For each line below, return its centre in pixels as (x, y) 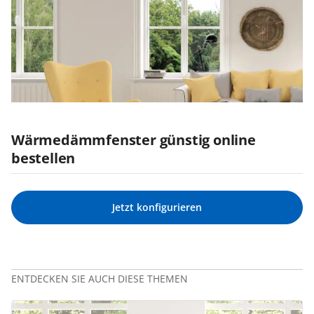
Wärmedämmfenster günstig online (134, 140)
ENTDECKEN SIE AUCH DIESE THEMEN (100, 279)
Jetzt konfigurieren (157, 207)
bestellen (43, 158)
